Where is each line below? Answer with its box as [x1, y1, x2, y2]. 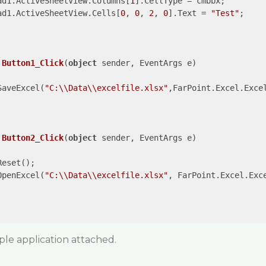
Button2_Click [1, 133, 64, 142]
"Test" [210, 8, 239, 18]
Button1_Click [1, 58, 64, 68]
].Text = [167, 8, 211, 18]
